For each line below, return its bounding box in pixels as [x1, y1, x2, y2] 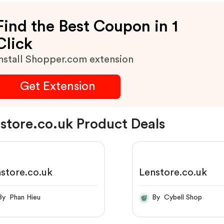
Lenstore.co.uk [139, 167, 207, 177]
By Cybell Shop [164, 194, 202, 201]
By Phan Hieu [9, 194, 41, 201]
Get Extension [19, 80, 95, 92]
